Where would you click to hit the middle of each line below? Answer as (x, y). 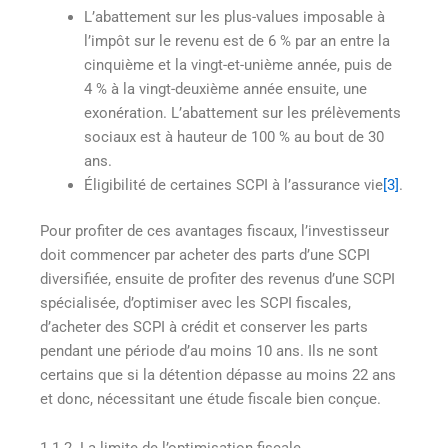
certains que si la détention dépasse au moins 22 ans (218, 374)
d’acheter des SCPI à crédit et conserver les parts (204, 326)
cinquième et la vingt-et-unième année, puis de (237, 65)
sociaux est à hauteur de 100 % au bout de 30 (233, 137)
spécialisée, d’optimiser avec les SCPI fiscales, (195, 302)
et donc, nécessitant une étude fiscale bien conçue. (210, 398)
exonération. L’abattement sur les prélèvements (242, 113)
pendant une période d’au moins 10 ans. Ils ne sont (209, 350)
